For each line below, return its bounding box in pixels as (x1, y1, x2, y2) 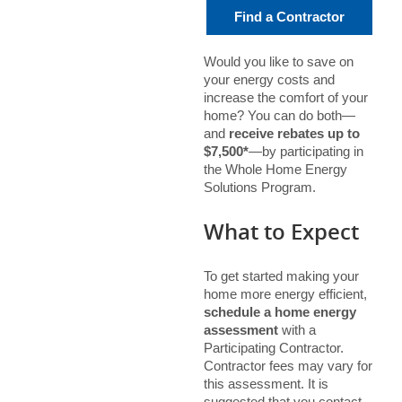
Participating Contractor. (203, 340, 344, 355)
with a (277, 322, 316, 337)
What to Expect (203, 217, 359, 246)
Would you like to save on (203, 54, 354, 69)
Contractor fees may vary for (203, 358, 372, 373)
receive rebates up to (228, 126, 360, 141)
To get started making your (203, 268, 359, 284)
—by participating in (248, 144, 363, 159)
